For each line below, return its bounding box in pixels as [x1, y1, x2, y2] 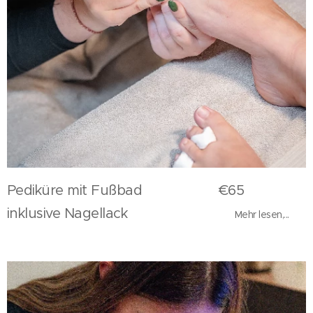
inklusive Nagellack [7, 205, 235, 223]
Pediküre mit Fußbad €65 [7, 182, 245, 200]
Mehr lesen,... [234, 208, 289, 221]
